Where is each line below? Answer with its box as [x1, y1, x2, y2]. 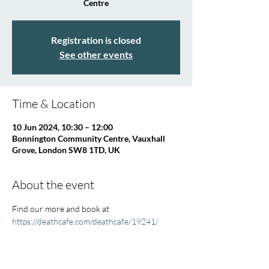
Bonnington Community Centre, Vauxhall [12, 133, 165, 144]
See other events [59, 49, 133, 60]
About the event [12, 177, 94, 192]
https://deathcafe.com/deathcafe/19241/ [12, 216, 159, 226]
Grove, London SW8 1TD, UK [12, 145, 120, 155]
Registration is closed [51, 34, 141, 46]
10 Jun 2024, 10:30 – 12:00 [12, 122, 113, 132]
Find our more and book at [12, 204, 111, 214]
